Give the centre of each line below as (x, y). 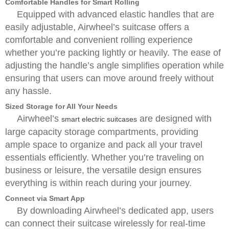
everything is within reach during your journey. (98, 183)
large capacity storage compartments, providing (102, 132)
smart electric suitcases (99, 119)
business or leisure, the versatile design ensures (103, 170)
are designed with (174, 119)
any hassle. (28, 91)
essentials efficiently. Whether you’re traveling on (105, 157)
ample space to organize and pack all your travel (104, 145)
